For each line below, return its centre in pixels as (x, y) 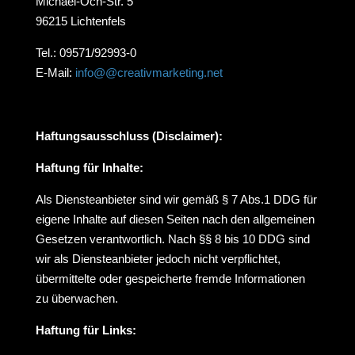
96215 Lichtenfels (80, 21)
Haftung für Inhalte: (89, 168)
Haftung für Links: (86, 330)
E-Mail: (55, 73)
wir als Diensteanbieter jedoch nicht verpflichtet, (158, 259)
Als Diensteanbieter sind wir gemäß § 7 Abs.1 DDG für (176, 199)
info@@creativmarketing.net (149, 73)
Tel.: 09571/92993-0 (86, 53)
